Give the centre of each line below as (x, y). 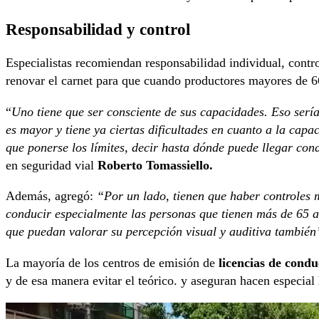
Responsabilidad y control (98, 30)
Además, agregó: (51, 196)
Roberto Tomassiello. (155, 165)
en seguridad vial (52, 165)
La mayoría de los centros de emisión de (110, 262)
